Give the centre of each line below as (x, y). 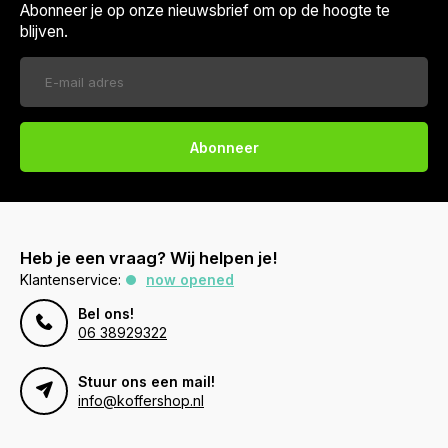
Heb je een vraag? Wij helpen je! (149, 258)
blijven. (44, 32)
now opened (190, 280)
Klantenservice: (70, 280)
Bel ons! (106, 314)
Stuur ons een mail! (146, 382)
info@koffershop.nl (141, 401)
